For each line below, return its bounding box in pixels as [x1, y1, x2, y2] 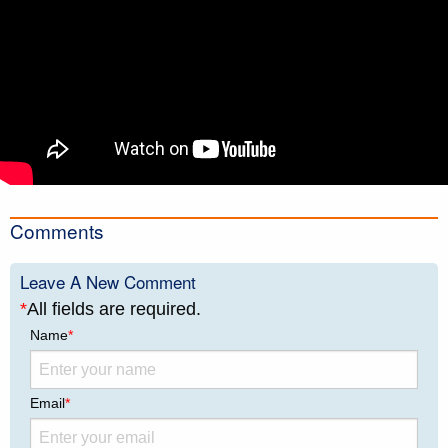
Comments [10, 217, 104, 245]
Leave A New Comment [20, 269, 196, 295]
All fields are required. [27, 299, 201, 320]
